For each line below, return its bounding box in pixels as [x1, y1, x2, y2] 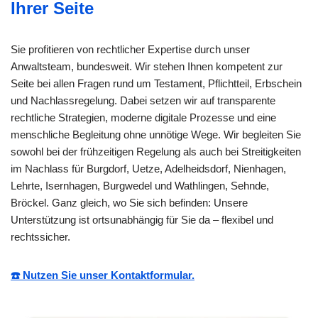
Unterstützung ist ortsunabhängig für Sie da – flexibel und [11, 213, 273, 226]
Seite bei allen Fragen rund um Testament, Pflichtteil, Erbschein [11, 77, 302, 89]
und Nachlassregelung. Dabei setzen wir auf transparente [11, 94, 275, 106]
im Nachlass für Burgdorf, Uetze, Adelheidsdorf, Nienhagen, [11, 162, 286, 175]
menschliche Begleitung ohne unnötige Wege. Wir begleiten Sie [11, 128, 301, 141]
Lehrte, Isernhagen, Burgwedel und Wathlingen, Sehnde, [11, 179, 269, 192]
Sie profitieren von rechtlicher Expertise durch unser [11, 43, 250, 55]
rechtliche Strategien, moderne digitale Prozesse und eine [11, 111, 276, 124]
